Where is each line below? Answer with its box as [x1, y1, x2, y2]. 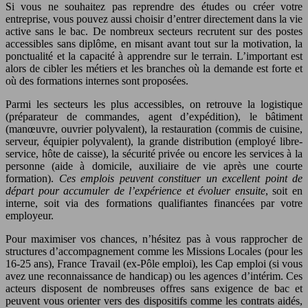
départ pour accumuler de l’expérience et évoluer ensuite [5, 185, 265, 197]
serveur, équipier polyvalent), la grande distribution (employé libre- [5, 135, 302, 148]
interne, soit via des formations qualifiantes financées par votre [5, 197, 302, 210]
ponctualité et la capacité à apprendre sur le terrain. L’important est [5, 50, 302, 63]
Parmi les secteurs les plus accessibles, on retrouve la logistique [5, 98, 302, 111]
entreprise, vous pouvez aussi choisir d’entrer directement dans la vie [5, 13, 302, 25]
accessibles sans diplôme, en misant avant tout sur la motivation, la [5, 38, 302, 50]
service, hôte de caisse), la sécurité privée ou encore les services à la [5, 148, 302, 160]
